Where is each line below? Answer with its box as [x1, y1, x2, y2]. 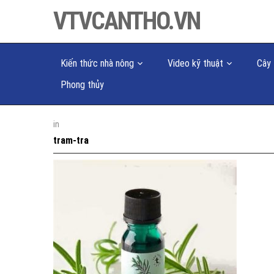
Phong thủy [61, 79, 104, 91]
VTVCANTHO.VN [53, 7, 200, 35]
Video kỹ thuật [168, 57, 223, 69]
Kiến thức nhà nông [61, 57, 134, 69]
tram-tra [53, 135, 89, 146]
